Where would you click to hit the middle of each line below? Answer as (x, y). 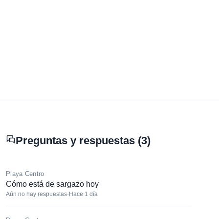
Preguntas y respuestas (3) (83, 141)
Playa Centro (25, 174)
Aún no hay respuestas (36, 194)
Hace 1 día (83, 194)
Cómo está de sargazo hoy (52, 184)
